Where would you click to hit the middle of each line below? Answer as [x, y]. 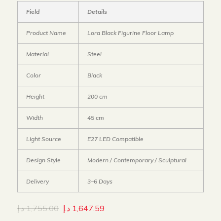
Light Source [43, 139]
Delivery [37, 182]
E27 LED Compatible [115, 139]
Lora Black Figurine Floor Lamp [130, 33]
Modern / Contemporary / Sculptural [137, 160]
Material [37, 54]
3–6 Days [100, 182]
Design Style [43, 160]
